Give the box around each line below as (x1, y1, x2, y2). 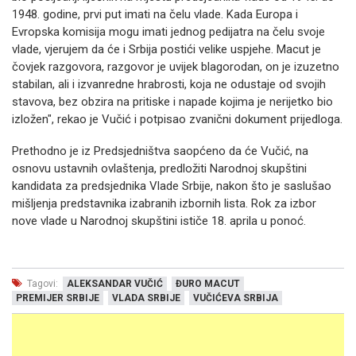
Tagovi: (25, 278, 58, 290)
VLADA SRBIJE (112, 292, 180, 304)
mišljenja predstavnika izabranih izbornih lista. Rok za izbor (12, 196, 316, 211)
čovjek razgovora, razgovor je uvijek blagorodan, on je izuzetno (12, 60, 339, 75)
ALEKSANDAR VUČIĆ (67, 278, 163, 290)
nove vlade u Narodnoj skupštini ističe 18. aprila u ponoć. (12, 214, 306, 229)
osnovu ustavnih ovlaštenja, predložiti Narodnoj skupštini (12, 161, 307, 176)
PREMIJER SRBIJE (16, 292, 99, 304)
